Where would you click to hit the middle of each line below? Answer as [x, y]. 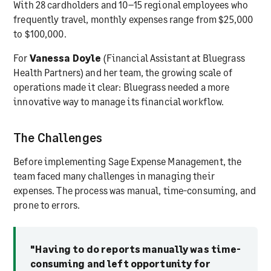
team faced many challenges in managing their [114, 176]
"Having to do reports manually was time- [136, 249]
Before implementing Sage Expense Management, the [128, 162]
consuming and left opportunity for [120, 263]
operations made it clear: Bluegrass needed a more [122, 87]
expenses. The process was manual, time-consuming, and [135, 191]
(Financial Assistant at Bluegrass [173, 57]
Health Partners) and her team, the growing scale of [123, 72]
